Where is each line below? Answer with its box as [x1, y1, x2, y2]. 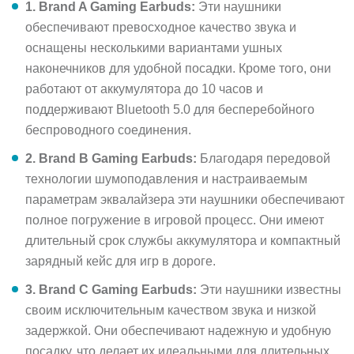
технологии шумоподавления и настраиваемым [25, 171, 307, 186]
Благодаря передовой [197, 151, 330, 165]
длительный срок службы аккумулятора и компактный [25, 233, 341, 247]
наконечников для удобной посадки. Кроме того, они [25, 61, 331, 75]
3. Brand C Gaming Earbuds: [25, 282, 197, 296]
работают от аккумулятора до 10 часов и [25, 81, 263, 96]
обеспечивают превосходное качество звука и [25, 20, 296, 34]
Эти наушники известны [197, 282, 341, 296]
